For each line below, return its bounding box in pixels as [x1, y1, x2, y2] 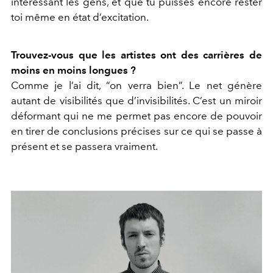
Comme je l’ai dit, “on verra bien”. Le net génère [11, 79, 262, 92]
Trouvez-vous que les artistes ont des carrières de [11, 49, 262, 62]
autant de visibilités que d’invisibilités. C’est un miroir [11, 94, 262, 107]
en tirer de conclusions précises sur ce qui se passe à [11, 125, 262, 138]
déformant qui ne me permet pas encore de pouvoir [11, 110, 262, 122]
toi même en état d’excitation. [11, 11, 149, 24]
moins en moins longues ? [11, 64, 136, 77]
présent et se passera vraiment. [11, 140, 158, 153]
